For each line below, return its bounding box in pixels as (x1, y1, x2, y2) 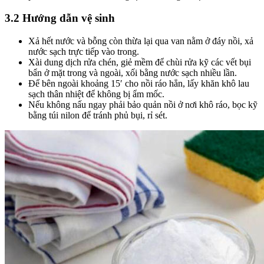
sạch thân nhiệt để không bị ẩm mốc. (28, 89, 164, 100)
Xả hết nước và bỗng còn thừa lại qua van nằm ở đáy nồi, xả (28, 36, 253, 47)
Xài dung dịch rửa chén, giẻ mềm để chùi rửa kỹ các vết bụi (28, 57, 251, 68)
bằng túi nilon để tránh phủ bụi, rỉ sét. (28, 110, 167, 121)
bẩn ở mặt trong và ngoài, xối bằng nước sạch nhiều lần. (28, 68, 237, 78)
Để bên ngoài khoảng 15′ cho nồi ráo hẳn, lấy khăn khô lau (28, 78, 249, 89)
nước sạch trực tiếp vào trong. (28, 47, 139, 57)
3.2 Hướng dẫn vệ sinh (5, 12, 115, 25)
